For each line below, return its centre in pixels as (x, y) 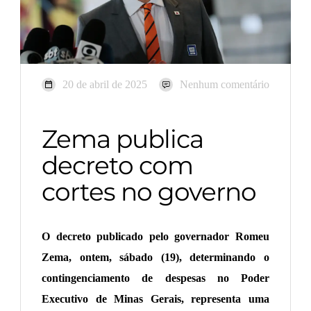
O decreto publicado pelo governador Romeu (155, 237)
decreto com (117, 166)
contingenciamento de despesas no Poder (155, 278)
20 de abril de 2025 (105, 85)
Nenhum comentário (225, 85)
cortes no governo (149, 192)
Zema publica (123, 139)
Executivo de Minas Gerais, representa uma (155, 299)
